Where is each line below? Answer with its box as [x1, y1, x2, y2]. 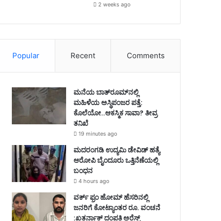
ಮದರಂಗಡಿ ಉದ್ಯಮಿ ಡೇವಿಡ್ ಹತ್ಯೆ [73, 145, 160, 155]
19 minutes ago [78, 130, 117, 137]
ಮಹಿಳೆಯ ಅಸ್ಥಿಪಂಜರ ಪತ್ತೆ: [73, 97, 144, 108]
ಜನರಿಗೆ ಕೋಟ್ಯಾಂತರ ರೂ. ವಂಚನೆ [73, 202, 160, 213]
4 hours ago [78, 177, 110, 184]
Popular [12, 50, 39, 60]
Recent [71, 50, 96, 60]
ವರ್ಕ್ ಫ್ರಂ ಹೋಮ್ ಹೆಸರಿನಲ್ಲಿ [73, 192, 148, 202]
